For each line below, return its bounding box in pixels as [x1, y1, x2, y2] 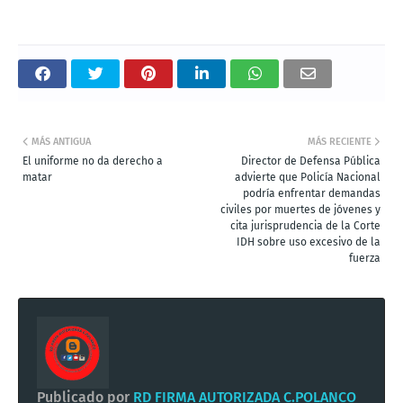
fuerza [349, 251, 381, 264]
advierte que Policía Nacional [235, 170, 381, 184]
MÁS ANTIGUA [31, 135, 91, 148]
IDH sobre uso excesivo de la [237, 235, 381, 248]
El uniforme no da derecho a [22, 154, 163, 167]
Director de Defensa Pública [241, 154, 381, 167]
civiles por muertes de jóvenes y [220, 202, 381, 216]
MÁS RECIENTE [308, 135, 372, 148]
